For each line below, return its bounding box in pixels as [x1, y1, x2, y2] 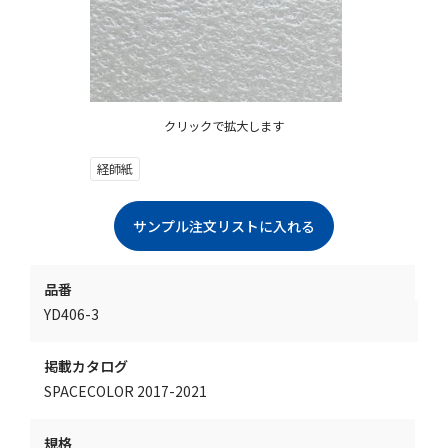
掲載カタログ [44, 356, 128, 377]
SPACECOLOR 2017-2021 [44, 381, 207, 402]
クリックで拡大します [164, 117, 284, 136]
